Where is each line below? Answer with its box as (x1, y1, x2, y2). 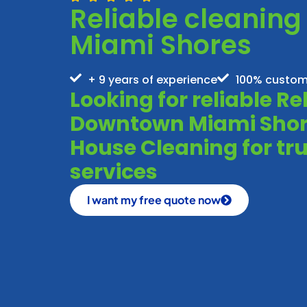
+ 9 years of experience (88, 71, 218, 88)
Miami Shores (70, 26, 251, 63)
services (70, 157, 158, 186)
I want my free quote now (87, 192, 221, 207)
